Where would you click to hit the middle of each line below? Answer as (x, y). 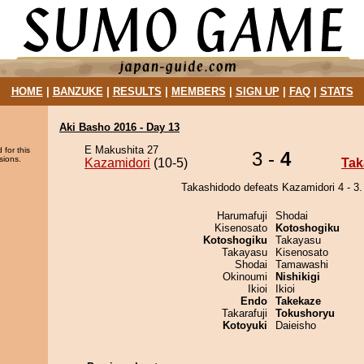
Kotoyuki (245, 325)
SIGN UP (257, 91)
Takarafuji (245, 313)
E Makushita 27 (121, 150)
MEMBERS (198, 91)
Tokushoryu (305, 313)
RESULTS (137, 91)
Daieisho (296, 325)
